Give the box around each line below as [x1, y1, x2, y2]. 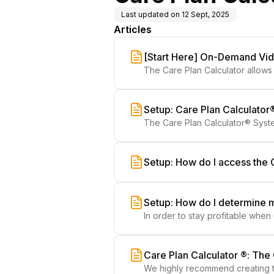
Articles [114, 23, 152, 35]
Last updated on [121, 10, 180, 19]
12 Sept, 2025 [182, 10, 229, 19]
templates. [144, 130, 185, 140]
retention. [144, 77, 182, 87]
